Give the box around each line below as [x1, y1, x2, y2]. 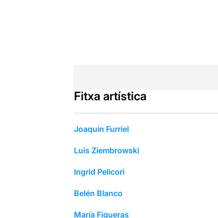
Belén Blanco [73, 188, 123, 198]
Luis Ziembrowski [73, 145, 139, 155]
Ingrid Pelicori [73, 166, 125, 177]
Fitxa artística [73, 89, 146, 103]
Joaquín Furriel [73, 124, 129, 134]
